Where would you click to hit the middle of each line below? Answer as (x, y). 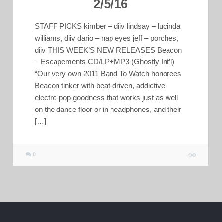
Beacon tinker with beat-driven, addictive (100, 86)
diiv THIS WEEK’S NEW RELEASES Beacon (109, 50)
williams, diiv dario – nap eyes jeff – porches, (107, 38)
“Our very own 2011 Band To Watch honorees (108, 74)
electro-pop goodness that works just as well (107, 98)
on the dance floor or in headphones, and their (108, 110)
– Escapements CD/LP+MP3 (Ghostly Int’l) (105, 62)
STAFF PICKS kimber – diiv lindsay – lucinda (108, 26)
